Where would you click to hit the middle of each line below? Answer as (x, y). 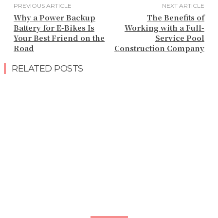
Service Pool (180, 38)
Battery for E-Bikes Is (54, 27)
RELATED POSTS (47, 69)
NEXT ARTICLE (183, 6)
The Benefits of (175, 17)
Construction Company (159, 48)
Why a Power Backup (54, 17)
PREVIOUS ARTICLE (43, 6)
